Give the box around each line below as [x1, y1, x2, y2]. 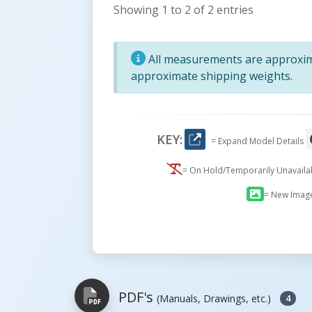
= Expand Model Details [211, 134, 306, 147]
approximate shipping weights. [131, 68, 292, 84]
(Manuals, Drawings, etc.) [157, 292, 271, 306]
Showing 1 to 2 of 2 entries [114, 1, 253, 17]
